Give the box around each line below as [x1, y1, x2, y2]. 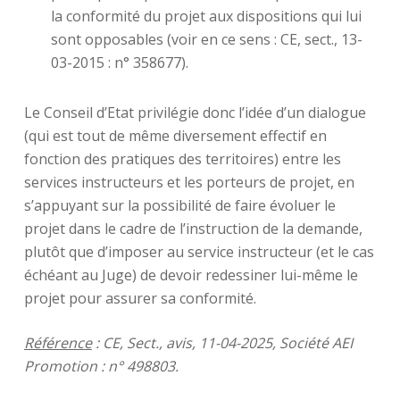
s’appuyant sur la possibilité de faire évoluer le [23, 196, 336, 215]
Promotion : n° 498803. [23, 356, 179, 376]
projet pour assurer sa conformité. [23, 288, 256, 308]
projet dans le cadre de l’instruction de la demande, [23, 219, 362, 238]
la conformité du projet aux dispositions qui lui [50, 6, 362, 26]
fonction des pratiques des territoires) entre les [23, 149, 341, 169]
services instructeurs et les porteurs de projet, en [23, 172, 354, 192]
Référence [23, 333, 92, 353]
